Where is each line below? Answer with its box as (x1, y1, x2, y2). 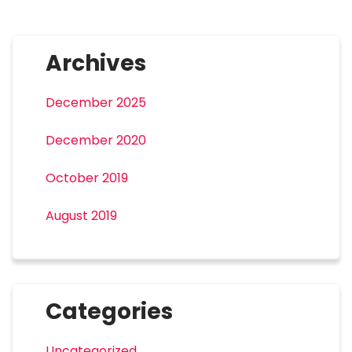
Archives (45, 48, 146, 79)
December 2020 (45, 131, 146, 150)
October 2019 (45, 169, 128, 188)
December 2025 (45, 93, 146, 112)
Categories (45, 296, 173, 328)
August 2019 (45, 207, 117, 225)
